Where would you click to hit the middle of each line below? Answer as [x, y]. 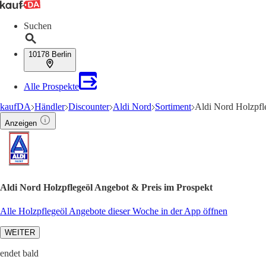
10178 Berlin [50, 54]
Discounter [89, 107]
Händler [50, 107]
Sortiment [173, 107]
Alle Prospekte [51, 86]
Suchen [38, 26]
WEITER [20, 232]
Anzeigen [21, 123]
